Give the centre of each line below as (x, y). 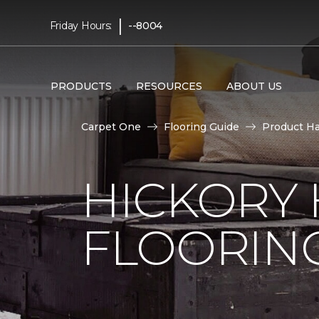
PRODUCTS (81, 86)
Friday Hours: (81, 25)
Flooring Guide (202, 127)
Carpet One (111, 127)
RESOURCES (169, 86)
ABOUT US (254, 86)
